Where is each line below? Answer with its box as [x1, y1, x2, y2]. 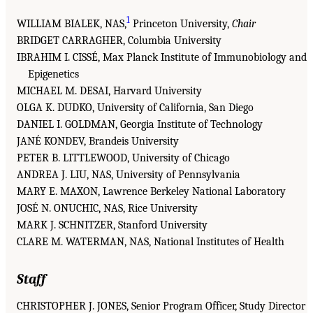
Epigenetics [28, 68, 79, 81]
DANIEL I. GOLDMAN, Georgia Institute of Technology [17, 118, 263, 131]
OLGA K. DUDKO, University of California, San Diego [17, 101, 254, 115]
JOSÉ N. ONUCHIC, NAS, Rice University [17, 202, 198, 215]
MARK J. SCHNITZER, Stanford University [17, 219, 208, 232]
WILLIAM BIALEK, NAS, [17, 17, 126, 31]
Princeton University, [130, 17, 232, 31]
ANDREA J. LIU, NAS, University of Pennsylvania [17, 168, 240, 182]
